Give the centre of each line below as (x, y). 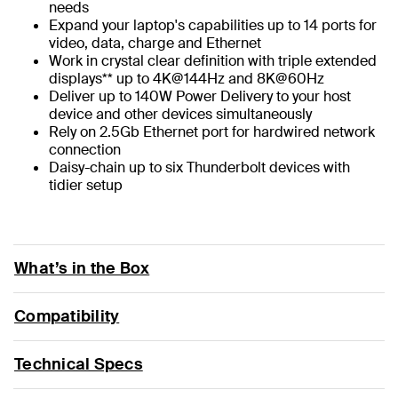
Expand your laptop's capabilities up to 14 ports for (213, 25)
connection (88, 149)
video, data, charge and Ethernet (158, 43)
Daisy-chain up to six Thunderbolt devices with (199, 167)
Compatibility (67, 316)
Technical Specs (79, 364)
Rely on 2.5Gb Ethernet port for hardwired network (212, 131)
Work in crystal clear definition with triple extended (213, 60)
